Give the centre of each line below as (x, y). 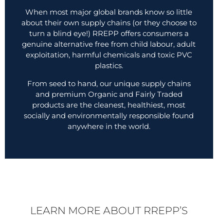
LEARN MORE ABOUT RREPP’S (109, 211)
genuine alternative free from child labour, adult (109, 44)
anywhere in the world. (109, 127)
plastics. (109, 66)
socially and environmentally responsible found (109, 116)
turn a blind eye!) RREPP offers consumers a (109, 34)
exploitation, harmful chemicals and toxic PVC (109, 55)
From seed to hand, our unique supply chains (109, 84)
